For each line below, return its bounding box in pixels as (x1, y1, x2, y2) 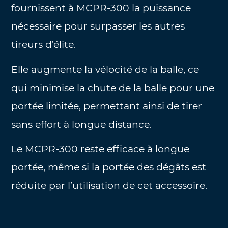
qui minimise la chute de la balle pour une (11, 81, 215, 94)
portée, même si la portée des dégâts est (11, 161, 207, 174)
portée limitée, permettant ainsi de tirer (11, 100, 203, 112)
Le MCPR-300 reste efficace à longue (11, 143, 190, 155)
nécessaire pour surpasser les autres (11, 20, 185, 33)
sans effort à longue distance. (11, 118, 152, 130)
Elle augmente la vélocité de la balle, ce (11, 63, 199, 75)
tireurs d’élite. (11, 39, 76, 51)
